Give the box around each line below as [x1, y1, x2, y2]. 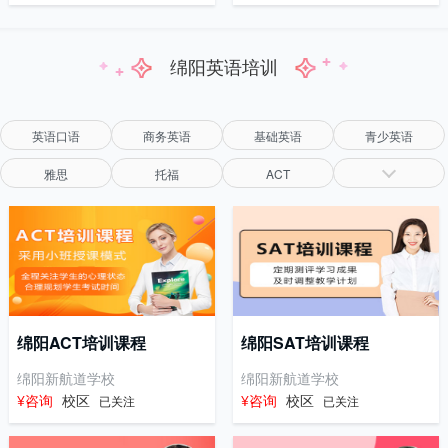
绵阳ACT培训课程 [16, 331, 146, 355]
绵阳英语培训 [170, 53, 278, 80]
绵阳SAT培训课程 [240, 331, 369, 355]
